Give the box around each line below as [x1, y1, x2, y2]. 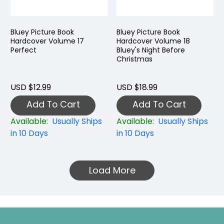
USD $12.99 [10, 81, 51, 93]
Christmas [116, 54, 152, 64]
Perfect [10, 45, 36, 55]
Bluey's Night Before [116, 45, 185, 55]
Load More [88, 164, 135, 177]
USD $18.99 [116, 81, 157, 93]
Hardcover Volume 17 [10, 36, 84, 46]
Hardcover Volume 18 [116, 36, 190, 46]
